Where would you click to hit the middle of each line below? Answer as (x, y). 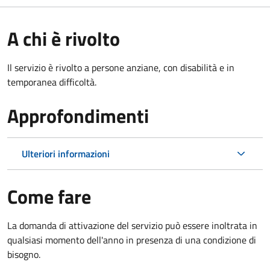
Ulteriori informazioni (66, 153)
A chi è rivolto (64, 38)
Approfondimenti (78, 115)
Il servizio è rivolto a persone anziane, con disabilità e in (121, 67)
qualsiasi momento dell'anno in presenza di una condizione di (132, 240)
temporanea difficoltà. (52, 82)
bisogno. (24, 254)
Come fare (49, 196)
